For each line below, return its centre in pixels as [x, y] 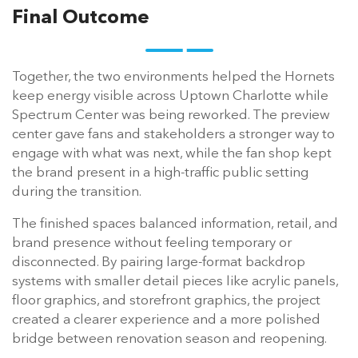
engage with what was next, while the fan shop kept [172, 153]
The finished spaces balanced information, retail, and [175, 224]
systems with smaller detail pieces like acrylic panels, [175, 281]
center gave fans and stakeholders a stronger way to [173, 134]
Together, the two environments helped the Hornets [173, 77]
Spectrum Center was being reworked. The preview [171, 115]
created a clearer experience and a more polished [166, 320]
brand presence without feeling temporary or [152, 243]
